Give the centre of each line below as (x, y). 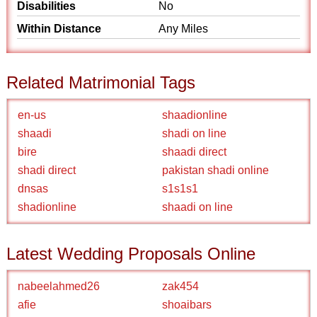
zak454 (180, 286)
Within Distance (59, 29)
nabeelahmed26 (59, 286)
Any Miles (183, 29)
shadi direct (47, 170)
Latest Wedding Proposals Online (131, 254)
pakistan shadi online (215, 170)
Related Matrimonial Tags (101, 82)
